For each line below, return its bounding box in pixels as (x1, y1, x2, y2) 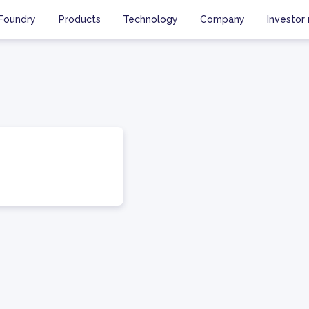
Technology (123, 13, 178, 25)
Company (200, 13, 245, 25)
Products (59, 13, 101, 25)
